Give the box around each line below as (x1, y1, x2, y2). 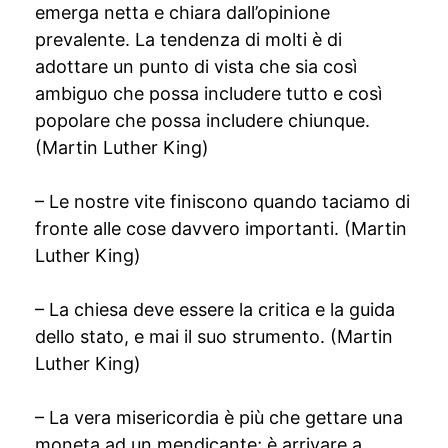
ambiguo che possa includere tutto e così (35, 83, 382, 104)
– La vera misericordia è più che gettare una (35, 407, 403, 428)
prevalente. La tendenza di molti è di (35, 29, 342, 50)
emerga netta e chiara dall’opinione (35, 2, 330, 23)
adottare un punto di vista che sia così (35, 56, 357, 77)
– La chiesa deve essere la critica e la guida (35, 299, 395, 320)
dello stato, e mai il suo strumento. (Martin (35, 326, 393, 347)
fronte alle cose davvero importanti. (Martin (35, 218, 407, 239)
